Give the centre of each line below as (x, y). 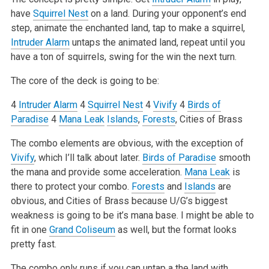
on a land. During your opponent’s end (167, 13)
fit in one (30, 229)
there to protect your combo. (71, 186)
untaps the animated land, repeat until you (157, 42)
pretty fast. (33, 244)
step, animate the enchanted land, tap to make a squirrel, (128, 28)
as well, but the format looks (176, 229)
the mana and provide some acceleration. (97, 172)
